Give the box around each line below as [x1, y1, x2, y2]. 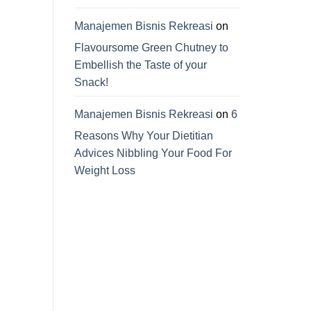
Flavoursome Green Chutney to [74, 42, 228, 54]
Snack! [74, 76, 108, 89]
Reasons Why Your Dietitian [74, 130, 213, 142]
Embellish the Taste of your [74, 59, 207, 72]
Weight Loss [74, 165, 135, 177]
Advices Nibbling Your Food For [74, 147, 232, 160]
